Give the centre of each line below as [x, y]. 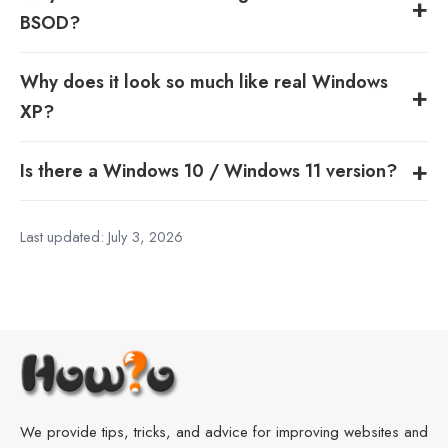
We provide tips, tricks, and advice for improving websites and [224, 431]
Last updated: [64, 236]
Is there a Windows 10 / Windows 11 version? [208, 170]
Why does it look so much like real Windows [204, 81]
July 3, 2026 [145, 236]
